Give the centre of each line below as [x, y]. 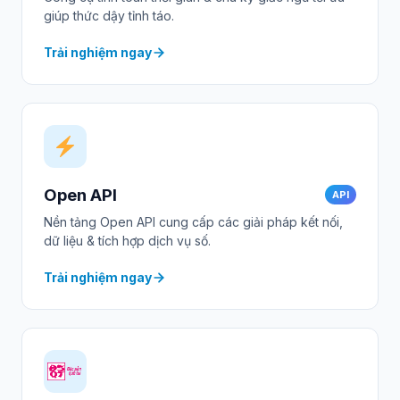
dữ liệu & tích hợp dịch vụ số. [127, 241]
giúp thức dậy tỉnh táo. [109, 15]
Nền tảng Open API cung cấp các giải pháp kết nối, [193, 222]
